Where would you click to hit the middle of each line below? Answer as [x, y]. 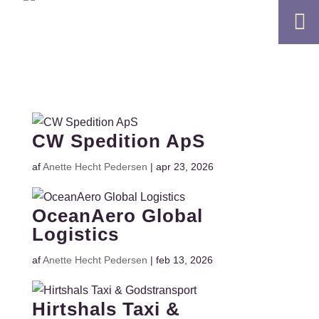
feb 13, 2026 [184, 260]
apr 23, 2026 [184, 167]
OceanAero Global [117, 216]
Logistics [75, 234]
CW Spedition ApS [118, 141]
